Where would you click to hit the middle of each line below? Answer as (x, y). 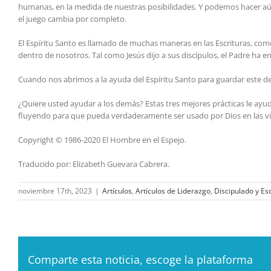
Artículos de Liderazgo (173, 191)
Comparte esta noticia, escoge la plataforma (141, 259)
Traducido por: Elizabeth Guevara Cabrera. (94, 164)
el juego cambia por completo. (72, 19)
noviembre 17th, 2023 (55, 191)
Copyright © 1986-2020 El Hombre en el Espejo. (102, 140)
